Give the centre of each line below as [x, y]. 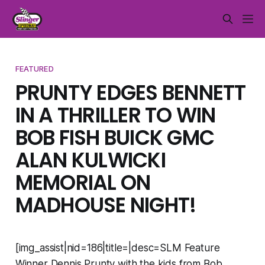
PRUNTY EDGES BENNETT [130, 93]
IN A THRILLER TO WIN [115, 115]
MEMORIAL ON [83, 182]
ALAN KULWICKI [90, 160]
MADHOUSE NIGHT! [106, 205]
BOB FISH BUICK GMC [115, 138]
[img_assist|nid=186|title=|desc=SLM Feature [117, 248]
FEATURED [34, 68]
